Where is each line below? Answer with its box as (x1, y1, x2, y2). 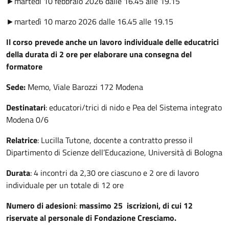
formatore (6, 60, 42, 73)
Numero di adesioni (6, 199, 76, 212)
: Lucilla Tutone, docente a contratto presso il (37, 134, 193, 146)
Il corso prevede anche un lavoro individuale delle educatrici (6, 36, 219, 48)
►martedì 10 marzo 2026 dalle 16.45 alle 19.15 (6, 15, 173, 28)
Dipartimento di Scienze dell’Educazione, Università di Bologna (6, 146, 222, 158)
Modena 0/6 (6, 113, 49, 126)
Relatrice (6, 134, 37, 146)
